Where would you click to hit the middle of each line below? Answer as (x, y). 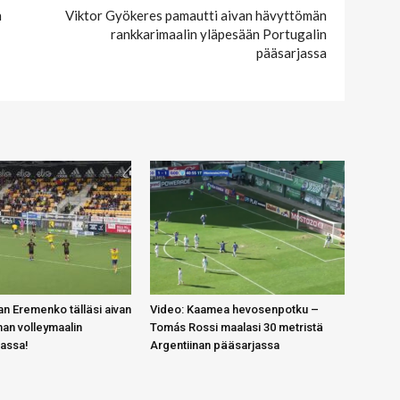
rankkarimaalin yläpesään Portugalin (219, 33)
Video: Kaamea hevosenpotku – (234, 309)
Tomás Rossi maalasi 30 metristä (237, 327)
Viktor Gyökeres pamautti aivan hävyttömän (196, 15)
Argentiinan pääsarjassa (215, 345)
